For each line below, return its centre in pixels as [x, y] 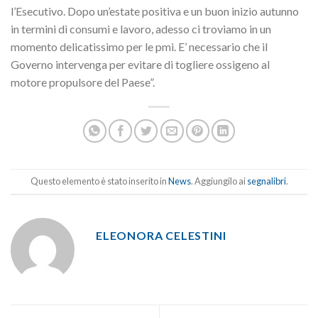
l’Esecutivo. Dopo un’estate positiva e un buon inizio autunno [155, 11]
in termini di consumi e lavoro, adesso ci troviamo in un [141, 28]
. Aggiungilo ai [219, 181]
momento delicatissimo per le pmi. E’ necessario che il [139, 46]
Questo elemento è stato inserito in [99, 181]
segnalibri [266, 181]
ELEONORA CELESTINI [161, 235]
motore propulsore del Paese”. [83, 82]
